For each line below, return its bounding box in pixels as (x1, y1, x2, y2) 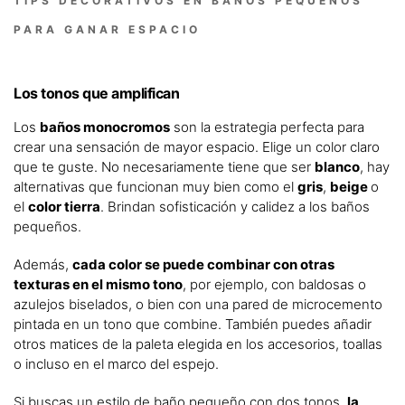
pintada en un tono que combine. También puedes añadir (14, 315, 372, 333)
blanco (315, 157, 360, 175)
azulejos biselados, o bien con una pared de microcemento (14, 295, 382, 313)
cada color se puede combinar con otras (72, 255, 334, 273)
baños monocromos (40, 118, 170, 136)
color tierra (28, 197, 100, 215)
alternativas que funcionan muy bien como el (14, 177, 297, 195)
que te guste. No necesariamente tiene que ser (14, 157, 315, 175)
